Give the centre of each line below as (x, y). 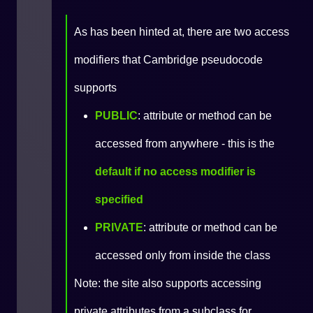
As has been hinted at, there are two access (182, 32)
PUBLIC (116, 116)
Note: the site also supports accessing (168, 283)
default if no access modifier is (175, 172)
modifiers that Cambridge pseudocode (168, 60)
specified (119, 199)
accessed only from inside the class (183, 255)
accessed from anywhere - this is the (185, 144)
